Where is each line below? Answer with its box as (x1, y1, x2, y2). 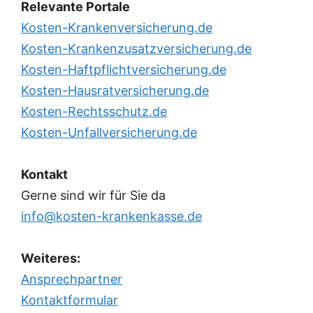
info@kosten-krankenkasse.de (21, 208, 202, 224)
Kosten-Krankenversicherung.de (21, 20, 212, 35)
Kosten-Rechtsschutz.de (21, 103, 167, 119)
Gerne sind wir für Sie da (21, 187, 166, 203)
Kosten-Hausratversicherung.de (21, 82, 209, 98)
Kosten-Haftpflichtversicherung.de (21, 61, 226, 77)
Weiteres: (21, 250, 80, 265)
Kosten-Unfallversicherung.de (21, 124, 197, 140)
